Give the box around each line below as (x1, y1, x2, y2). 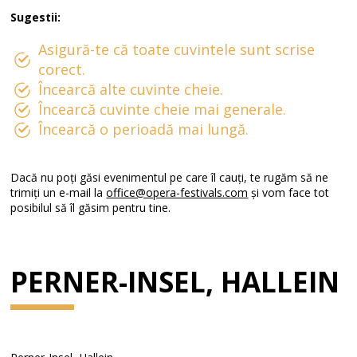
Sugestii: (10, 10, 61, 25)
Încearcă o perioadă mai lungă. (38, 120, 249, 139)
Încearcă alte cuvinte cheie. (38, 80, 224, 99)
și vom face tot (248, 185, 330, 200)
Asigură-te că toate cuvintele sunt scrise (38, 40, 316, 59)
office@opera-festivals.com (106, 185, 249, 200)
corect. (38, 60, 86, 79)
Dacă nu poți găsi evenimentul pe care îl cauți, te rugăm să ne (10, 170, 329, 185)
